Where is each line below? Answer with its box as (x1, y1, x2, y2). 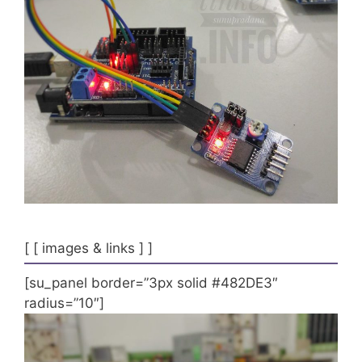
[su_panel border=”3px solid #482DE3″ (24, 274, 278, 291)
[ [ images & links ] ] (24, 239, 153, 256)
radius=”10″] (24, 294, 104, 311)
